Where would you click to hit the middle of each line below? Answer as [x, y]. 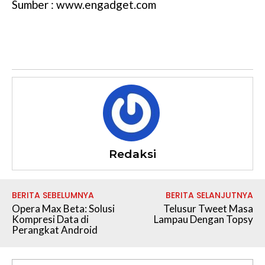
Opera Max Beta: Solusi [63, 209]
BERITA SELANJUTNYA [209, 195]
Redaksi [132, 154]
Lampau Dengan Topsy [203, 219]
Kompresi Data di [50, 219]
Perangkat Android [55, 230]
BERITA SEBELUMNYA [53, 195]
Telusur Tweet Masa [208, 209]
